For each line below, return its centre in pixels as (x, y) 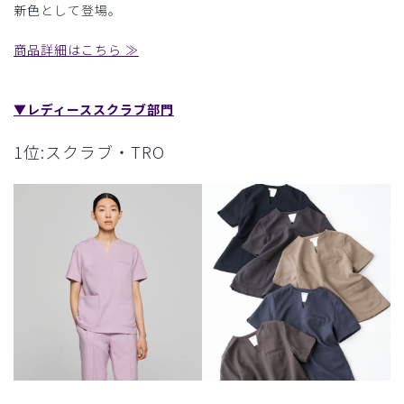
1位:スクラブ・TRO (89, 151)
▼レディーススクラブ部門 (94, 109)
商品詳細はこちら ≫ (76, 49)
